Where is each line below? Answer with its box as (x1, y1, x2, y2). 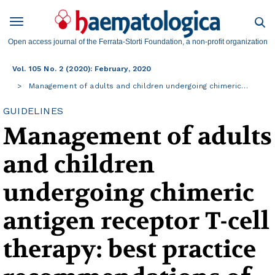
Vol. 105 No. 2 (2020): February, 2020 (12, 64, 152, 74)
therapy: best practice (3, 234, 256, 265)
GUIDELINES (3, 105, 63, 117)
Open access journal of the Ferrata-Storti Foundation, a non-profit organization (7, 37, 268, 47)
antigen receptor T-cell (3, 206, 269, 237)
